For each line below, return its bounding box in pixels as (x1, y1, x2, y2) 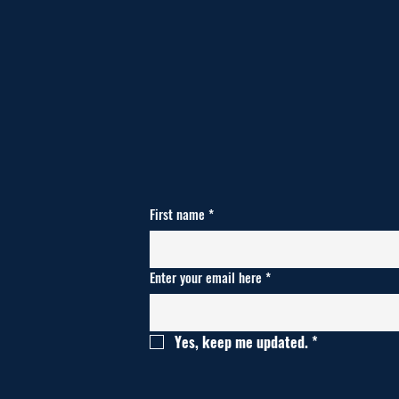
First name (150, 204, 205, 224)
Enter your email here (150, 267, 262, 288)
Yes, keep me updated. (175, 331, 308, 354)
